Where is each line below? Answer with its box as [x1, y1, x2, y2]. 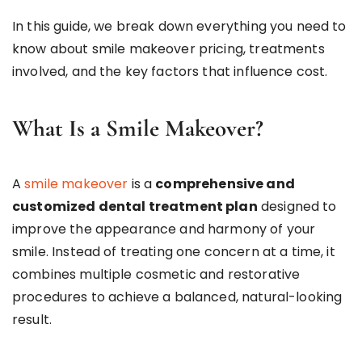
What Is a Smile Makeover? [12, 113, 263, 142]
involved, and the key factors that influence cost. [12, 61, 328, 81]
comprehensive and [155, 174, 295, 193]
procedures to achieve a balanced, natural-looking [12, 287, 343, 306]
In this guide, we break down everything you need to [12, 16, 347, 36]
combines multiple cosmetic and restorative [12, 264, 301, 284]
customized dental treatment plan [12, 196, 258, 216]
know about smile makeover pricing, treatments [12, 39, 325, 58]
